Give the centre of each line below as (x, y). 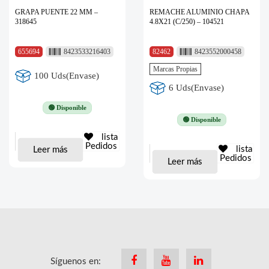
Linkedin (209, 261)
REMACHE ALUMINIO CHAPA (199, 12)
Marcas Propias (175, 69)
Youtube (176, 261)
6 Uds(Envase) (197, 88)
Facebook (148, 261)
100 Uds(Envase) (67, 76)
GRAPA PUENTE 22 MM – (56, 12)
